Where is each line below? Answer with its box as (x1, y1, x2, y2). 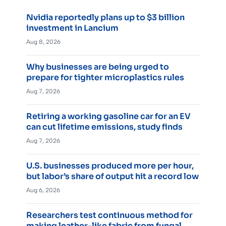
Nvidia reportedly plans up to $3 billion (26, 12, 185, 23)
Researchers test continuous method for (26, 209, 193, 220)
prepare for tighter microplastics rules (26, 72, 184, 83)
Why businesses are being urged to (26, 61, 169, 72)
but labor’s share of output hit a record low (26, 171, 199, 182)
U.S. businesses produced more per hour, (26, 160, 194, 171)
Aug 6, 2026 (26, 186, 60, 194)
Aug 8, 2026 (26, 38, 61, 45)
